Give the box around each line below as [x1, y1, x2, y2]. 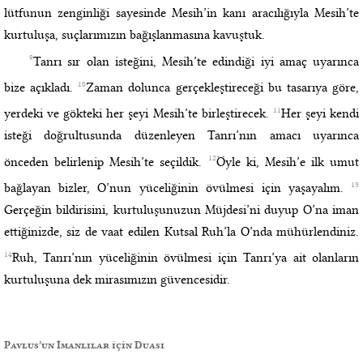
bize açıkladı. [3, 79, 79, 95]
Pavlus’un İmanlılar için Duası [3, 340, 164, 352]
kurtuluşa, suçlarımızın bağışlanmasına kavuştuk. [3, 28, 265, 43]
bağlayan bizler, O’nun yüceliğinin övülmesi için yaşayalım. [3, 180, 352, 195]
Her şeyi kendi [280, 106, 360, 122]
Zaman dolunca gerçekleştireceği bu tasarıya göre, [86, 79, 360, 95]
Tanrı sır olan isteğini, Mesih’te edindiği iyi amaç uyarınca [33, 53, 360, 69]
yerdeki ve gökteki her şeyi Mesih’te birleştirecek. [3, 106, 273, 122]
